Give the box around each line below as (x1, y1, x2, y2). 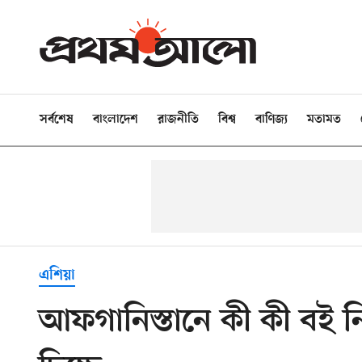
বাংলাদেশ (93, 112, 138, 127)
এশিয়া (39, 266, 75, 285)
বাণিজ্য (255, 112, 288, 127)
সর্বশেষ (40, 112, 74, 127)
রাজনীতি (158, 112, 199, 127)
